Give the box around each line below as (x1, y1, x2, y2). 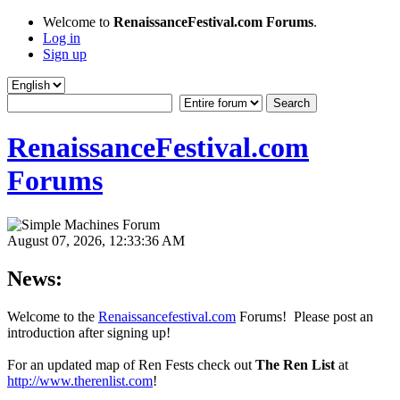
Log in (43, 30, 80, 46)
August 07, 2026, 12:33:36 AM (7, 232, 185, 248)
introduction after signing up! (7, 324, 171, 340)
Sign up (43, 46, 87, 62)
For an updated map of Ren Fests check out (7, 356, 255, 372)
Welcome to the (7, 308, 98, 324)
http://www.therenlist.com (7, 372, 153, 388)
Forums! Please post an (236, 308, 373, 324)
